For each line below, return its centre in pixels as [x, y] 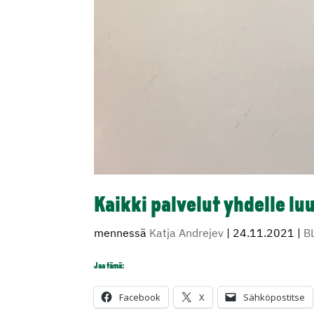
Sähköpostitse [274, 298]
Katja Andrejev [187, 233]
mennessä [122, 233]
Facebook [140, 298]
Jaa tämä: [109, 267]
